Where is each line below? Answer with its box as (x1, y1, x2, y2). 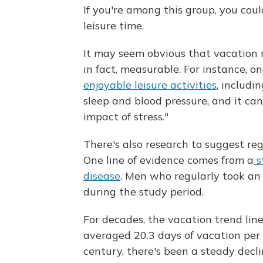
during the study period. (83, 185, 204, 198)
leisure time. (83, 19, 144, 32)
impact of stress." (83, 110, 168, 123)
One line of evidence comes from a (83, 153, 254, 167)
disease (83, 169, 120, 183)
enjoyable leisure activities (83, 78, 217, 92)
